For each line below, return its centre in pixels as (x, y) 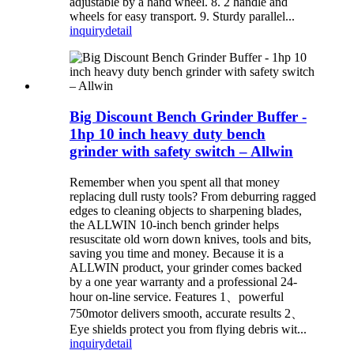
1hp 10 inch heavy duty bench (168, 134)
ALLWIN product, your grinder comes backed (186, 267)
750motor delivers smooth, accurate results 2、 (186, 313)
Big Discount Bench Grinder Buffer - (188, 116)
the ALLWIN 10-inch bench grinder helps (174, 224)
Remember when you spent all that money (175, 182)
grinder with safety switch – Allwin (181, 151)
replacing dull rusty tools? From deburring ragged (193, 196)
